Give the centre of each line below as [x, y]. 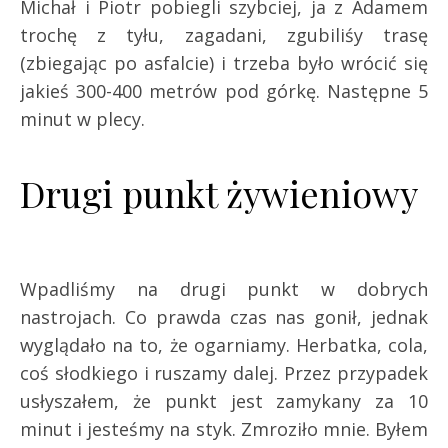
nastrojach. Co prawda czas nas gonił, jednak [224, 316]
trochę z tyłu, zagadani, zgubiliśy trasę [224, 34]
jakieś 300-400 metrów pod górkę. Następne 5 [224, 90]
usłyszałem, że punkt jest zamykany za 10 [224, 400]
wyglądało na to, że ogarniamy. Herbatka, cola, [224, 344]
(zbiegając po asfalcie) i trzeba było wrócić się [224, 62]
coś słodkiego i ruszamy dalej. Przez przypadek [224, 372]
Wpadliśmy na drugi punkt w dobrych [224, 288]
